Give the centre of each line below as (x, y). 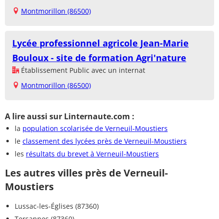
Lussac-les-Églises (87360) (57, 206)
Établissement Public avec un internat (82, 70)
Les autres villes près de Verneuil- (86, 173)
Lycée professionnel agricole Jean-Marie (100, 43)
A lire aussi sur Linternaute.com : (70, 116)
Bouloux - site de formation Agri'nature (99, 57)
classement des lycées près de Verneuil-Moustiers (105, 141)
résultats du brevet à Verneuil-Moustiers (92, 153)
